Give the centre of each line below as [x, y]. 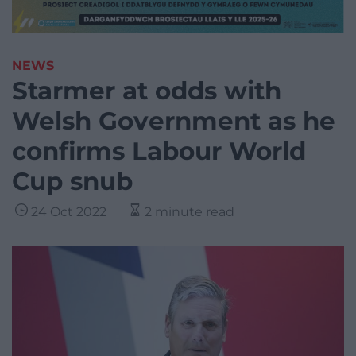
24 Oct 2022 [69, 212]
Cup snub [72, 182]
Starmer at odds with [147, 91]
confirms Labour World [159, 151]
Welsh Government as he [174, 121]
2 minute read [190, 212]
